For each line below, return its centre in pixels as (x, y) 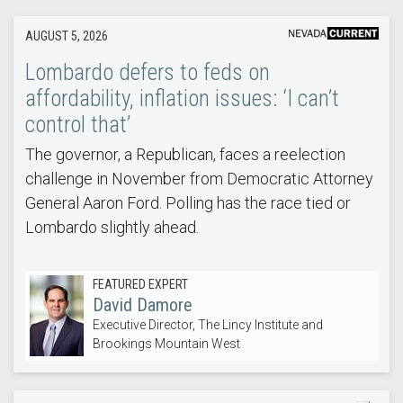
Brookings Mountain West (166, 344)
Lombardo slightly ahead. (112, 228)
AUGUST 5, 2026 (66, 36)
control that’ (77, 125)
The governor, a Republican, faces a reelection (185, 155)
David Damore (142, 305)
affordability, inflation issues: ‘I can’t (182, 99)
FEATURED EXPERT (140, 285)
